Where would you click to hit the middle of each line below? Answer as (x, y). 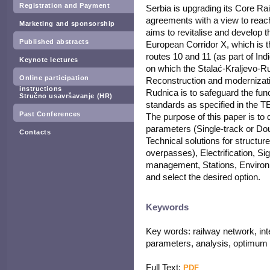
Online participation (55, 78)
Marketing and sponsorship (67, 24)
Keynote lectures (49, 60)
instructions (41, 89)
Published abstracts (54, 42)
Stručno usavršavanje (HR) (66, 96)
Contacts (35, 132)
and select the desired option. (203, 177)
